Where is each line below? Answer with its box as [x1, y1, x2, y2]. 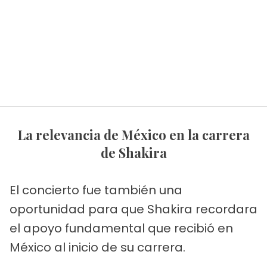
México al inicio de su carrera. [10, 238, 185, 256]
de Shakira [100, 143, 167, 162]
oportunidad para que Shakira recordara [10, 200, 257, 218]
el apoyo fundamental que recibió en [10, 219, 233, 237]
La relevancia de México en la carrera [17, 125, 26, 144]
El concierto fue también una [10, 181, 182, 198]
